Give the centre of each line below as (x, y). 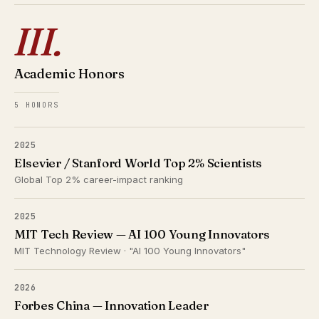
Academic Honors (69, 74)
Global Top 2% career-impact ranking (99, 179)
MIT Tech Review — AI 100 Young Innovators (142, 234)
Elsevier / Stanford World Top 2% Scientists (138, 163)
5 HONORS (37, 105)
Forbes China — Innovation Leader (111, 305)
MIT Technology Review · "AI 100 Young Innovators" (130, 251)
